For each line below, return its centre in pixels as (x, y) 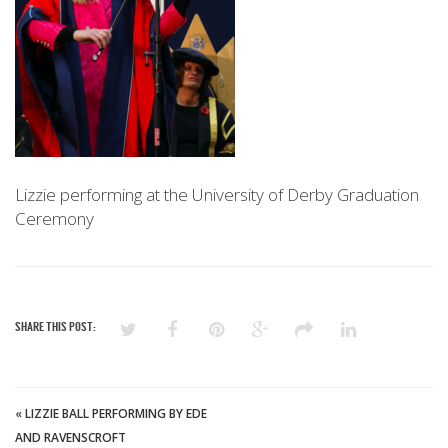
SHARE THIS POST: (55, 326)
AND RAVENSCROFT (70, 437)
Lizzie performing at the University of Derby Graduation (217, 194)
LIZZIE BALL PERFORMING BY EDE (116, 413)
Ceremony (54, 218)
